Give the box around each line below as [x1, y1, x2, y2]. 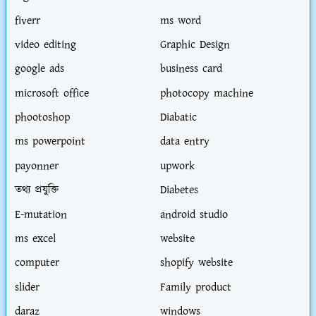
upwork [159, 158, 195, 175]
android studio [159, 206, 228, 223]
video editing [15, 37, 76, 54]
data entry [159, 133, 209, 150]
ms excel [15, 231, 56, 248]
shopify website [159, 255, 233, 272]
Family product [159, 279, 231, 296]
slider [15, 279, 39, 296]
